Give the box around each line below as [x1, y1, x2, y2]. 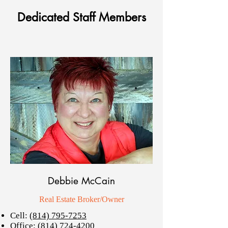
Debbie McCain [48, 175, 115, 187]
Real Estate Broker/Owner [39, 195, 124, 204]
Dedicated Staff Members [17, 10, 146, 25]
